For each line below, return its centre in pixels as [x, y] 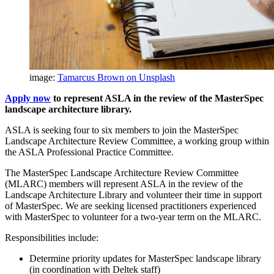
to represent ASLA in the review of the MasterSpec [157, 98]
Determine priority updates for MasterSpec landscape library [145, 258]
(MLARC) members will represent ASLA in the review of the [124, 183]
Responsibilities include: [52, 237]
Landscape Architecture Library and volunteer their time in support [133, 194]
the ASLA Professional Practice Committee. [89, 152]
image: [43, 77]
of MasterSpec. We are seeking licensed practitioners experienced [131, 206]
